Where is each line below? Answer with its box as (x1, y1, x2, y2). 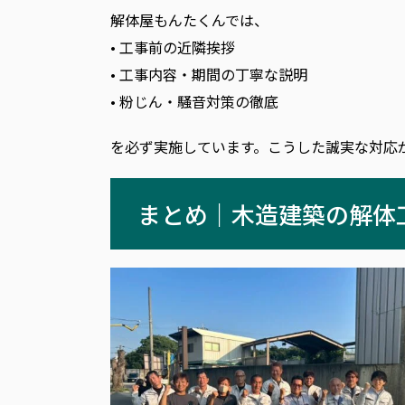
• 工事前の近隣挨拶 (110, 35, 235, 58)
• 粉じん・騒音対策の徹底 (110, 89, 278, 112)
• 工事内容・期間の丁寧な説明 (110, 62, 307, 85)
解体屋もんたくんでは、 (110, 8, 268, 31)
